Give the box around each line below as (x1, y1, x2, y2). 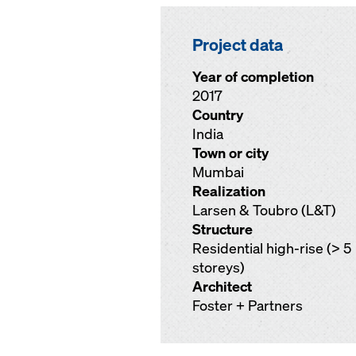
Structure (192, 220, 253, 238)
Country (192, 106, 243, 124)
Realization (192, 182, 265, 200)
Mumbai (192, 163, 244, 181)
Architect (192, 277, 252, 296)
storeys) (192, 258, 245, 277)
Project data (192, 33, 283, 56)
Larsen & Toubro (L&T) (192, 201, 336, 219)
